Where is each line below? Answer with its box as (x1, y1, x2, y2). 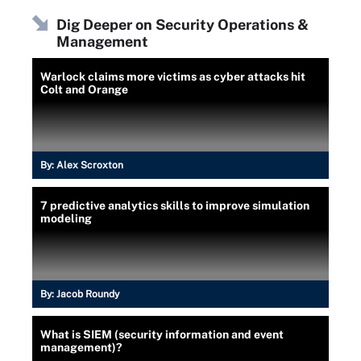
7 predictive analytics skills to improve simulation (40, 198, 309, 212)
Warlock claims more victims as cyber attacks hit (40, 69, 305, 83)
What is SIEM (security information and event (40, 327, 284, 341)
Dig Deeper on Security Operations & (56, 15, 309, 33)
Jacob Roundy (56, 288, 119, 300)
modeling (40, 211, 92, 225)
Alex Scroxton (56, 159, 123, 171)
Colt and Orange (40, 82, 128, 96)
